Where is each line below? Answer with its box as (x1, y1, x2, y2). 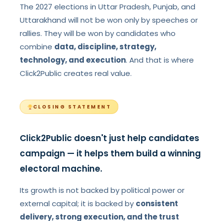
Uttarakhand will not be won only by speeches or (20, 15, 198, 25)
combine (20, 41, 55, 52)
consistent (136, 198, 179, 209)
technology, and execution (20, 55, 126, 65)
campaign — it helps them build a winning (20, 147, 201, 159)
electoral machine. (20, 163, 103, 175)
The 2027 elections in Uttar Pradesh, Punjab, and (20, 1, 196, 12)
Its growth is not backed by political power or (20, 185, 185, 195)
